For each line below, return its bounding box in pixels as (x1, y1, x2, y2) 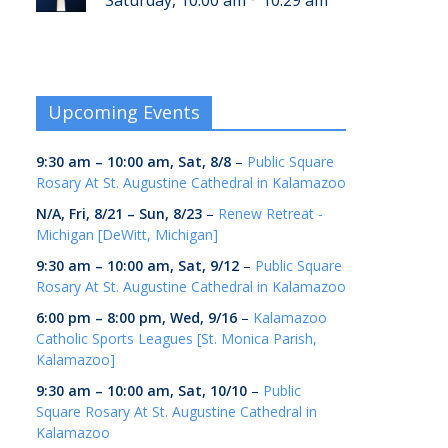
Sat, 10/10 (178, 381, 247, 401)
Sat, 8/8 (178, 152, 231, 172)
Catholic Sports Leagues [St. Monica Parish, (36, 329, 317, 349)
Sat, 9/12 (178, 256, 239, 276)
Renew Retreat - (218, 204, 323, 224)
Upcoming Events (48, 100, 200, 125)
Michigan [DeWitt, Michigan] (36, 225, 218, 245)
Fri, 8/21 (69, 204, 123, 224)
